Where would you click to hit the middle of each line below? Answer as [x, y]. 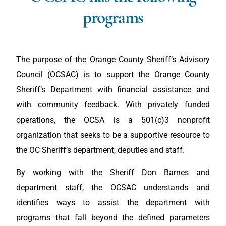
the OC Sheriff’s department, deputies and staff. [100, 150]
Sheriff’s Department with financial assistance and [113, 90]
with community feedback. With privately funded [113, 105]
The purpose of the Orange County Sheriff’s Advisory [113, 59]
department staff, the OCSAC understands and [113, 188]
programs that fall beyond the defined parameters [113, 218]
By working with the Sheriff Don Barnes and [113, 173]
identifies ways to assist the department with [113, 203]
